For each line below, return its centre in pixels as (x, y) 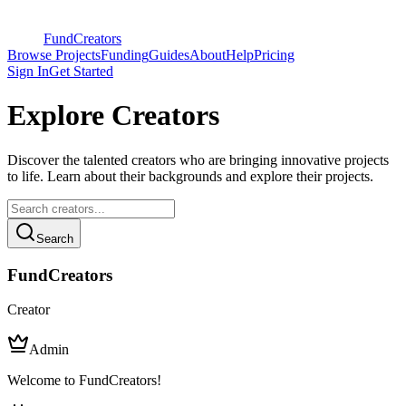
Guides (169, 55)
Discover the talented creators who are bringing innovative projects (198, 159)
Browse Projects (54, 55)
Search (55, 238)
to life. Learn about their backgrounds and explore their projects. (190, 176)
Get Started (81, 71)
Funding (125, 55)
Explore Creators (113, 116)
